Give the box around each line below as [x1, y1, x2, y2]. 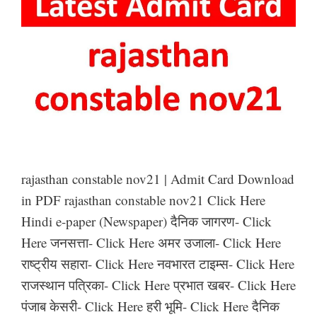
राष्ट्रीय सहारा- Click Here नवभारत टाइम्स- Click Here [21, 254, 294, 272]
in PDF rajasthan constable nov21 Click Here [21, 190, 265, 209]
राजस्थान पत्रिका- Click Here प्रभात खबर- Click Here [21, 275, 296, 294]
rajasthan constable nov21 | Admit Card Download [21, 169, 294, 188]
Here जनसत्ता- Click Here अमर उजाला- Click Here [21, 233, 281, 251]
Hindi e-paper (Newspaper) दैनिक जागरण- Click [21, 212, 272, 230]
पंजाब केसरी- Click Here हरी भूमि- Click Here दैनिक [21, 296, 279, 315]
